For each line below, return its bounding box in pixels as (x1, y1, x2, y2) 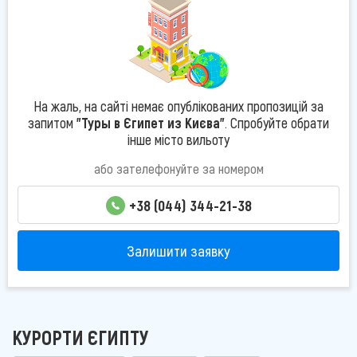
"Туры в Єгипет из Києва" (76, 113, 225, 131)
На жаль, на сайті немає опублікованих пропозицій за (33, 96, 324, 115)
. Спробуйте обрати (225, 113, 329, 131)
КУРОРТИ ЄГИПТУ (12, 325, 148, 350)
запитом (28, 113, 76, 131)
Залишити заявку (127, 241, 230, 260)
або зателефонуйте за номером (93, 159, 264, 176)
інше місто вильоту (127, 130, 229, 148)
